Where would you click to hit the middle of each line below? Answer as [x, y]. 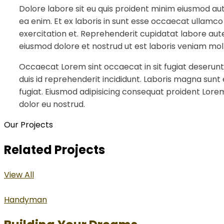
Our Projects [28, 124]
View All [19, 174]
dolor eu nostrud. [52, 104]
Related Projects [54, 149]
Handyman [25, 199]
